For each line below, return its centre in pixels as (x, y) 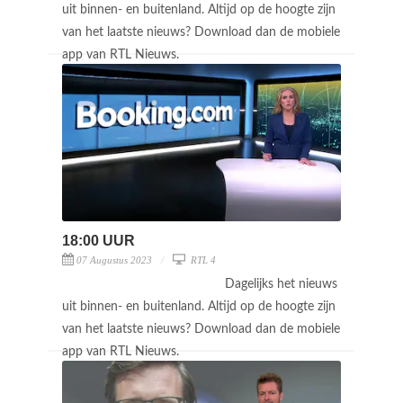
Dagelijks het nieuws (281, 284)
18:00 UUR (99, 240)
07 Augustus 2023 (114, 260)
